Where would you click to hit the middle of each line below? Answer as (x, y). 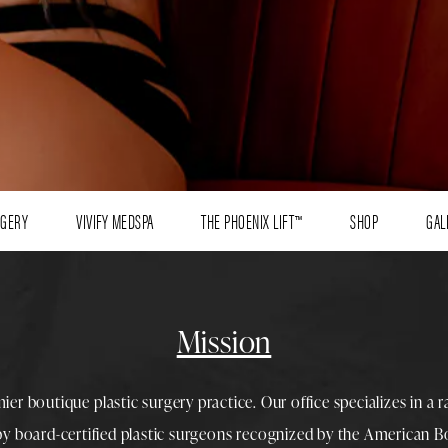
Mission (224, 340)
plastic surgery (143, 401)
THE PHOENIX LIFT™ (252, 220)
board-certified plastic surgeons (123, 433)
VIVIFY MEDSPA (115, 220)
